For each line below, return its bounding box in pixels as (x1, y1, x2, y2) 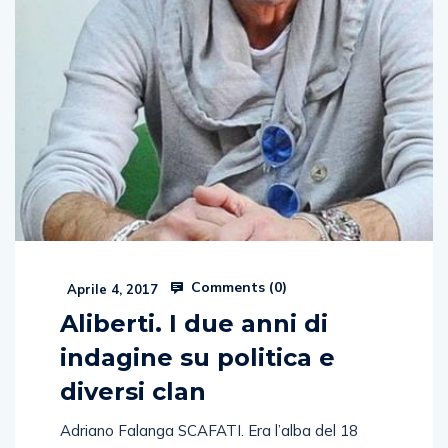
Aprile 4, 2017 (63, 280, 158, 297)
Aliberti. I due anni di (60, 308, 328, 338)
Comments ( (187, 277, 274, 296)
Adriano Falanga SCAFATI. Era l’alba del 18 (60, 420, 358, 440)
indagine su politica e (60, 342, 335, 372)
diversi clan (60, 376, 206, 406)
